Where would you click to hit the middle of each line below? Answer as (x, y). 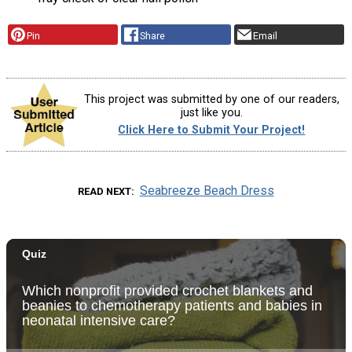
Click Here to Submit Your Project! (212, 130)
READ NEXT (105, 191)
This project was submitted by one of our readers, (211, 100)
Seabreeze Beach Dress (207, 190)
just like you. (211, 113)
